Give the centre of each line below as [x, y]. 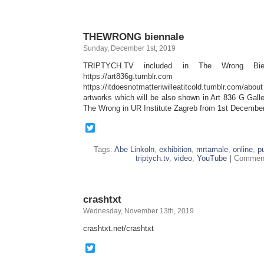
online [243, 149]
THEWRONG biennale [133, 37]
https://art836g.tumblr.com [128, 76]
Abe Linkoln [134, 149]
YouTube [212, 158]
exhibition [175, 149]
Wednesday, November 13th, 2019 [138, 211]
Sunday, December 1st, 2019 [129, 48]
